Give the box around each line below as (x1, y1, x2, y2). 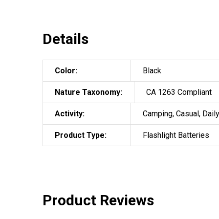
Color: (55, 66, 77, 76)
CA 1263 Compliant (146, 88, 212, 97)
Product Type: (55, 131, 107, 140)
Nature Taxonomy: (55, 88, 122, 97)
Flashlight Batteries (143, 131, 209, 140)
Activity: (55, 109, 85, 119)
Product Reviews (43, 192, 154, 209)
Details (43, 30, 88, 48)
